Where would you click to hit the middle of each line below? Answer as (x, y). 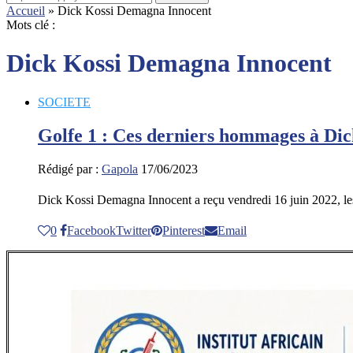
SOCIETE (64, 102)
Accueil (26, 11)
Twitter (134, 230)
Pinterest (184, 230)
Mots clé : (31, 25)
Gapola (120, 169)
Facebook (91, 230)
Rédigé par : (70, 169)
